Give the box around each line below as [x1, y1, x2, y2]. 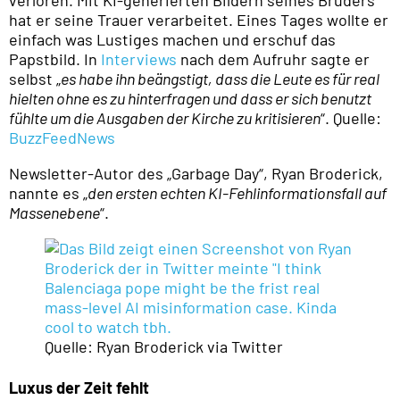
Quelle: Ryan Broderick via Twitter [45, 337, 283, 357]
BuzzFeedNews [9, 128, 115, 148]
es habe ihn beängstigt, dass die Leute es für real [61, 69, 379, 89]
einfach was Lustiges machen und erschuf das [9, 29, 336, 50]
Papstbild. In [9, 49, 101, 70]
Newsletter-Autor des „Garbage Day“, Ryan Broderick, [9, 163, 383, 184]
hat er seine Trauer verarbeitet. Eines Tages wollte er [9, 10, 388, 30]
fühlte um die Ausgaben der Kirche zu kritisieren [9, 108, 321, 129]
